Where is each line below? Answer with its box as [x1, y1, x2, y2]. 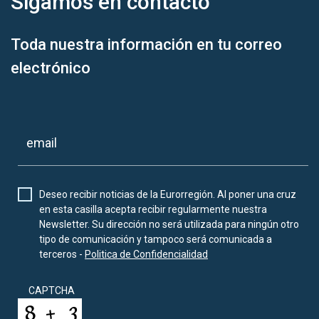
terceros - [39, 249, 85, 261]
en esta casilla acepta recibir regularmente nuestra [39, 204, 267, 216]
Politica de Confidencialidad [85, 249, 208, 261]
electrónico [11, 59, 90, 78]
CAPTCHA [28, 285, 75, 297]
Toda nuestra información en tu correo [11, 36, 282, 54]
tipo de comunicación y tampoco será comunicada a [39, 234, 272, 246]
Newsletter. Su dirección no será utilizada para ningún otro [39, 219, 299, 231]
